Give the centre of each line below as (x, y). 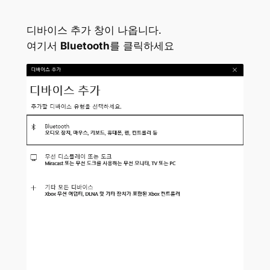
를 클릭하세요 (142, 46)
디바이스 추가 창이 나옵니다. (94, 30)
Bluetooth (85, 46)
